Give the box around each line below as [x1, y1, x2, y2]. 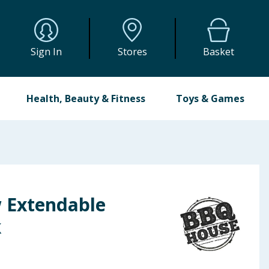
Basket [203, 45, 235, 58]
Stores [117, 45, 147, 58]
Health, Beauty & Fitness [26, 92, 146, 105]
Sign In [31, 45, 62, 58]
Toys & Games [175, 92, 244, 105]
